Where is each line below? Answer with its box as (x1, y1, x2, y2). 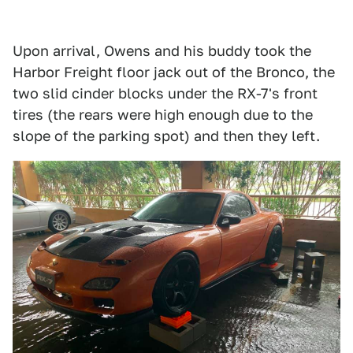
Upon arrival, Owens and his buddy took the (13, 43, 311, 60)
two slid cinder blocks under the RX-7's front (13, 85, 318, 102)
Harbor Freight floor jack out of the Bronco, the (13, 64, 335, 81)
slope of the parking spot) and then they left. (13, 128, 320, 145)
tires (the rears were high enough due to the (13, 106, 313, 124)
